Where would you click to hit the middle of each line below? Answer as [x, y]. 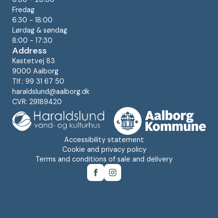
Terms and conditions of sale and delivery [104, 159]
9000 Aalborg [35, 71]
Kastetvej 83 [34, 61]
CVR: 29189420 [37, 102]
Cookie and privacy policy [104, 149]
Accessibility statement [104, 139]
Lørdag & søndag [40, 30]
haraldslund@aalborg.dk [51, 92]
